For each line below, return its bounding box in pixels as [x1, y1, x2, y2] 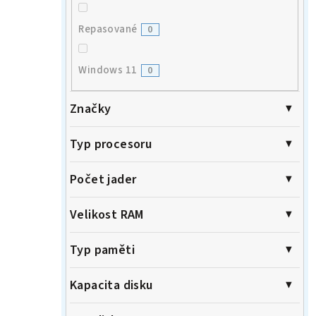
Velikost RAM [70, 206, 144, 224]
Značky [70, 100, 111, 119]
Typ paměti [70, 241, 135, 260]
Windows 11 [78, 62, 138, 78]
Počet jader [70, 171, 137, 189]
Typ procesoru [70, 135, 152, 154]
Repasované [78, 21, 138, 37]
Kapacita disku [70, 276, 153, 295]
